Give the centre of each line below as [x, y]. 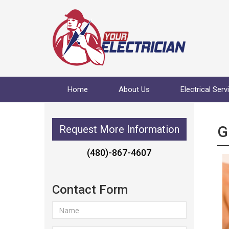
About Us [134, 89]
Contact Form [90, 190]
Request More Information [119, 129]
